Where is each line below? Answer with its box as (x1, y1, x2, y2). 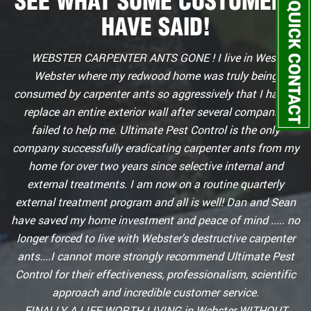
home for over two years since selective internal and (28, 158, 283, 173)
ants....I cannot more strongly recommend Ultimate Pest (17, 249, 294, 263)
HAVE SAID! (101, 12, 210, 42)
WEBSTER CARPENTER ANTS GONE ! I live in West (31, 50, 280, 65)
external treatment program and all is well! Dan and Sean (15, 194, 296, 209)
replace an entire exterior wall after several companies (23, 104, 288, 119)
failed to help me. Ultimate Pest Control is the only (31, 122, 280, 137)
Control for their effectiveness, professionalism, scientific (15, 267, 296, 281)
